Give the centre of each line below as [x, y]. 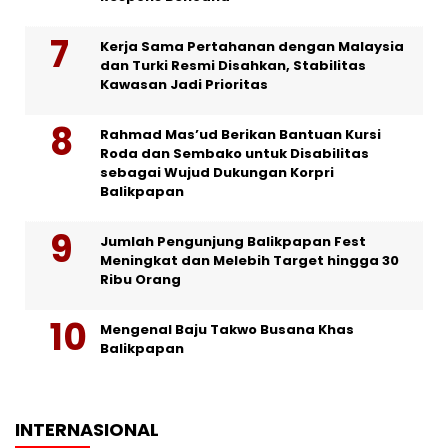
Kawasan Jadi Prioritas [184, 84]
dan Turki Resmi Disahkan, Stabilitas [233, 65]
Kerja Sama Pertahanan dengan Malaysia [252, 46]
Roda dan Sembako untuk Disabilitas [234, 153]
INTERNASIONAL [87, 429]
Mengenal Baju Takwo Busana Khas [227, 329]
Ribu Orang [140, 279]
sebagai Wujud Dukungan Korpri [217, 172]
